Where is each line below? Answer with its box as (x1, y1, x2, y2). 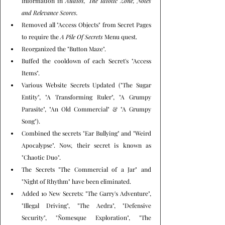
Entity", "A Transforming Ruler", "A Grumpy (22, 92, 151, 101)
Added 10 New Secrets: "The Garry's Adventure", (22, 189, 151, 197)
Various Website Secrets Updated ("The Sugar (22, 80, 151, 89)
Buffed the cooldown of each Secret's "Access (22, 56, 151, 65)
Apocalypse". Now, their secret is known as (22, 141, 151, 149)
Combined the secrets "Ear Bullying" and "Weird (22, 129, 151, 137)
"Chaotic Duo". (22, 153, 61, 161)
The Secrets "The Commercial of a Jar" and (22, 165, 151, 173)
